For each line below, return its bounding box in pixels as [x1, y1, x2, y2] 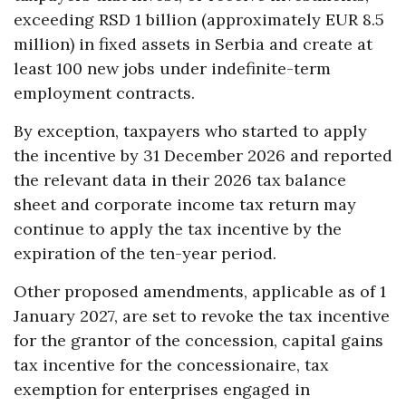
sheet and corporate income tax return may [14, 194, 356, 216]
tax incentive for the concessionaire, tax [14, 354, 329, 376]
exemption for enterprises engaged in [14, 379, 310, 401]
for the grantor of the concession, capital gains [14, 330, 383, 352]
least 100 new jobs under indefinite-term [14, 58, 331, 80]
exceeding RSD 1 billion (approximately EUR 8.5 [14, 9, 384, 31]
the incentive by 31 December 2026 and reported [14, 145, 392, 167]
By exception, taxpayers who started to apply [14, 121, 367, 142]
